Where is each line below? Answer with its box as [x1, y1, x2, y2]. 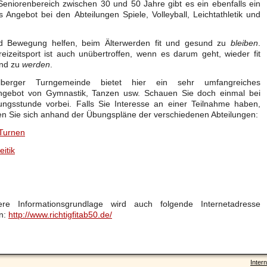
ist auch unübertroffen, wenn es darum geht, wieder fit [40, 49, 261, 58]
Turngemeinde [36, 77, 91, 87]
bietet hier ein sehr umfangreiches [91, 77, 260, 87]
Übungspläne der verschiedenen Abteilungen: [86, 110, 258, 119]
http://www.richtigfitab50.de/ [8, 210, 112, 219]
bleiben [231, 38, 258, 48]
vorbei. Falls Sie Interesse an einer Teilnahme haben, [42, 99, 261, 108]
